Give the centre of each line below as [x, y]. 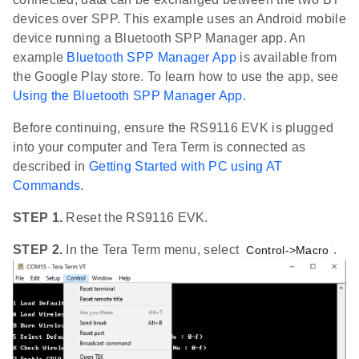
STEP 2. [38, 250]
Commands [47, 186]
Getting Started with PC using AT [186, 167]
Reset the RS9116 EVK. [135, 218]
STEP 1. [38, 218]
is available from [286, 58]
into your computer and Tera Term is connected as [159, 147]
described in [51, 167]
